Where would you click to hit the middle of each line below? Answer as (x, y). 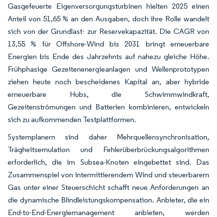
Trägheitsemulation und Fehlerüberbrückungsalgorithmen (108, 149)
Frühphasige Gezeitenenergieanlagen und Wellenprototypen (108, 69)
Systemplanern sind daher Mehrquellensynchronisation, (108, 137)
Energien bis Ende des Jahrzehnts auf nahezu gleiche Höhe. (108, 56)
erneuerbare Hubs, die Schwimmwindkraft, (108, 94)
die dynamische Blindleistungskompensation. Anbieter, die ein (108, 200)
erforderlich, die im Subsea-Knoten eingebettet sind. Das (108, 162)
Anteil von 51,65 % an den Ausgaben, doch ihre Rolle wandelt (108, 19)
